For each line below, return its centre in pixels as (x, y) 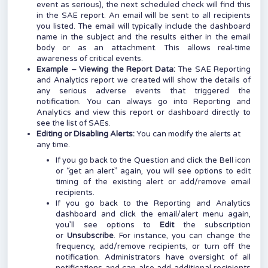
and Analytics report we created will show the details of (144, 80)
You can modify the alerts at (188, 134)
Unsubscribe (90, 236)
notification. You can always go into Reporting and (144, 102)
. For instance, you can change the (182, 236)
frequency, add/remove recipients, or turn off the (153, 247)
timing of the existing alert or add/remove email (153, 182)
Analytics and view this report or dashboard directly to (144, 113)
